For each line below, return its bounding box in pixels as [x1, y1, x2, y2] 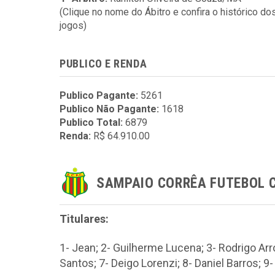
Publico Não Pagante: [60, 103, 159, 115]
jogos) [60, 20, 87, 31]
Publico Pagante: [60, 90, 138, 101]
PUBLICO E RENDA [60, 57, 147, 70]
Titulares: [60, 212, 109, 225]
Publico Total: [60, 117, 123, 128]
